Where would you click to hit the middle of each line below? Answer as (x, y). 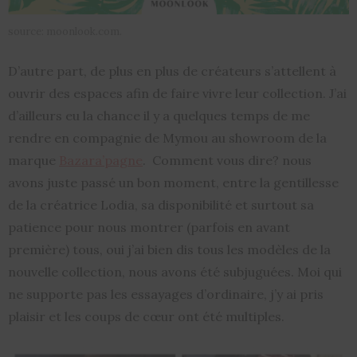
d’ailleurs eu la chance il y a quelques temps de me (159, 116)
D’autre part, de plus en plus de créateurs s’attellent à (172, 71)
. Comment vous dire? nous (227, 161)
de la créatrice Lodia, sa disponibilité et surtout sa (161, 205)
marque (33, 161)
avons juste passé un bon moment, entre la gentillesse (173, 183)
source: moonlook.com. (65, 32)
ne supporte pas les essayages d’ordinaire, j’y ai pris (166, 294)
